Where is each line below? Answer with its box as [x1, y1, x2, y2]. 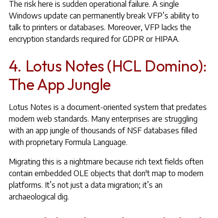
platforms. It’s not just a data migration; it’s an [8, 180, 163, 190]
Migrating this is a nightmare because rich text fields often [8, 157, 203, 166]
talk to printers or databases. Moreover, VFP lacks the [8, 22, 191, 32]
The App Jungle [8, 74, 111, 94]
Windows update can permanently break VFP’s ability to [8, 11, 199, 20]
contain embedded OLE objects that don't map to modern [8, 168, 203, 178]
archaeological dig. [8, 192, 69, 201]
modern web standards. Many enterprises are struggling [8, 114, 198, 124]
